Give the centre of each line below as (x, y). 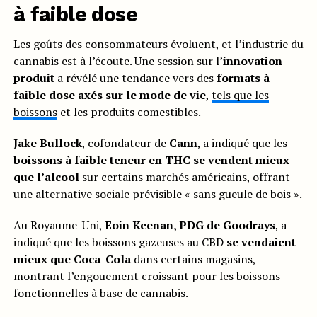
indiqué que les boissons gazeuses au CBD (120, 242)
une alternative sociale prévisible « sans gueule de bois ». (157, 194)
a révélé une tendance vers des (135, 78)
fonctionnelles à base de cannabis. (100, 293)
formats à (243, 78)
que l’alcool (46, 177)
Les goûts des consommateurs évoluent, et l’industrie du (158, 44)
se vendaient (261, 242)
